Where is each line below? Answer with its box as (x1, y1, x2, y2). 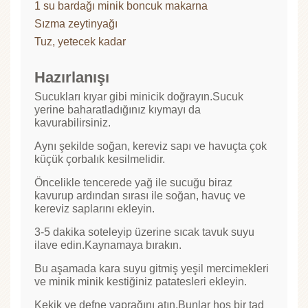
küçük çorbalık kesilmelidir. (34, 153, 165, 166)
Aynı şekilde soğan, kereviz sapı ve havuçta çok (34, 140, 267, 153)
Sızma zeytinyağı (34, 18, 118, 30)
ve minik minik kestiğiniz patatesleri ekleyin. (34, 276, 247, 288)
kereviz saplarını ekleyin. (34, 203, 155, 215)
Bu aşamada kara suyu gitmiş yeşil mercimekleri (34, 263, 269, 275)
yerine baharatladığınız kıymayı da (34, 104, 201, 116)
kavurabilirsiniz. (34, 117, 111, 129)
